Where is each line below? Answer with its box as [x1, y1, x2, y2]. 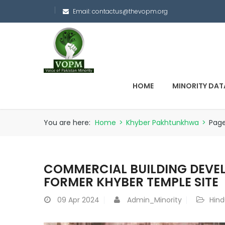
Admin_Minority [127, 195, 182, 205]
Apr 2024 [68, 195, 99, 205]
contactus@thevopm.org [92, 7, 168, 16]
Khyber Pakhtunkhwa [126, 118, 199, 128]
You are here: [44, 118, 90, 128]
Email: [73, 7, 92, 16]
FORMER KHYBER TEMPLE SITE [44, 174, 218, 190]
